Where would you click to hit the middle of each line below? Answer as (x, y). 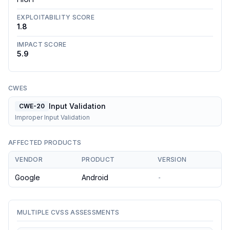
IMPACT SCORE (42, 44)
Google (27, 177)
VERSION (172, 159)
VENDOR (29, 159)
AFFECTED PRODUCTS (45, 142)
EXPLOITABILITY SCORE (56, 17)
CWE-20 (32, 106)
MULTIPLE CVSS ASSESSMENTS (68, 212)
